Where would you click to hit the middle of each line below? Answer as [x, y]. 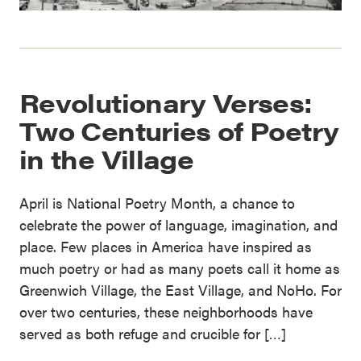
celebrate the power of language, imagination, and [178, 225]
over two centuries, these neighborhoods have [166, 312]
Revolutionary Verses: [166, 102]
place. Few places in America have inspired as [166, 247]
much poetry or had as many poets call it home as [180, 268]
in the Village [107, 159]
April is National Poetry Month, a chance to [157, 203]
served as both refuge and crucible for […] [153, 334]
